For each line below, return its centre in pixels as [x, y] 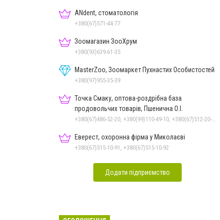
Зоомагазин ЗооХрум [106, 41]
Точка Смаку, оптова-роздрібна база [128, 98]
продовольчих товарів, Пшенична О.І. [129, 108]
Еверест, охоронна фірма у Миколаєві [130, 137]
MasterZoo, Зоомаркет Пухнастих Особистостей [145, 69]
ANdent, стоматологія [106, 13]
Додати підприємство [137, 172]
